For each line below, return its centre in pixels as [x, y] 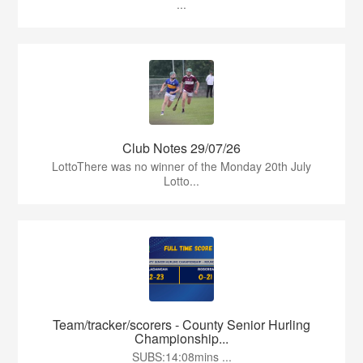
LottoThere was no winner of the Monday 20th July [181, 167]
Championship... [181, 339]
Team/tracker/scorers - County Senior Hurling [181, 325]
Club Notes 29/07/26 [181, 148]
